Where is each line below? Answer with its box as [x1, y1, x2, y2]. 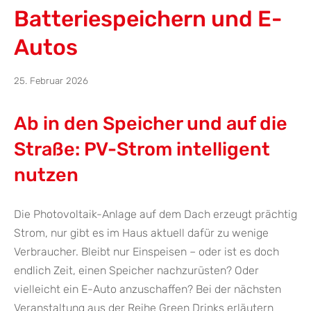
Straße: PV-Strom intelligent [14, 138, 270, 161]
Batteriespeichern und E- [14, 6, 282, 33]
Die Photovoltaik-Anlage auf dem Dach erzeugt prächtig [14, 208, 297, 221]
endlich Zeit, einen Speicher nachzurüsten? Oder [14, 264, 259, 278]
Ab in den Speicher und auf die [14, 112, 287, 135]
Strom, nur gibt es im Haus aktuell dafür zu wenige [14, 226, 269, 240]
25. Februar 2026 [14, 75, 88, 87]
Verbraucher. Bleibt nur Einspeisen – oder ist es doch [14, 245, 279, 259]
